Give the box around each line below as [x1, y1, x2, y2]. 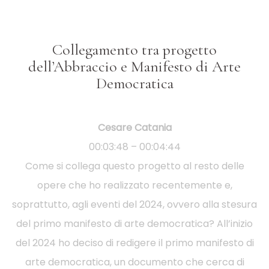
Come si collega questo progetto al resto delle [25, 159, 244, 173]
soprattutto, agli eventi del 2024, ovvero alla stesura [12, 197, 257, 211]
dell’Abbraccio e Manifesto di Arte [28, 56, 241, 76]
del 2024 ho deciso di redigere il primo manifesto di [15, 235, 254, 250]
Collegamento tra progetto [52, 40, 217, 59]
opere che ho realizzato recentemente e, [37, 178, 232, 192]
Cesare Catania [97, 120, 172, 134]
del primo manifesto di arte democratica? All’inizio [16, 216, 253, 231]
